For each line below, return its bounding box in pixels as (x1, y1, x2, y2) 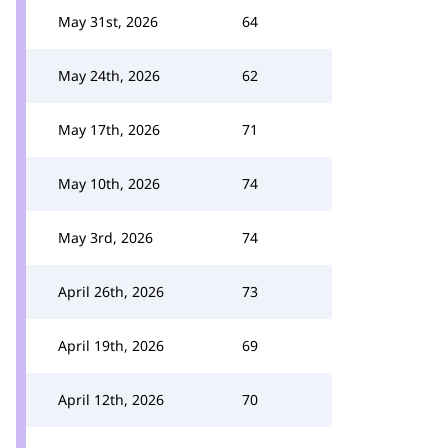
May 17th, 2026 (58, 120, 160, 139)
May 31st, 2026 (58, 12, 158, 31)
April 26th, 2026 (58, 282, 164, 301)
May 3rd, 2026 (58, 228, 153, 247)
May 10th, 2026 (58, 174, 160, 193)
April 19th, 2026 (58, 336, 164, 355)
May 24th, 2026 (58, 66, 160, 85)
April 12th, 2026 (58, 390, 164, 409)
